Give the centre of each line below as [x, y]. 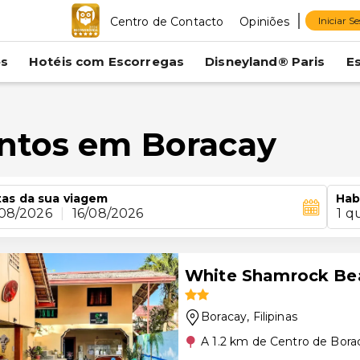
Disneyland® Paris [265, 61]
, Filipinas [272, 317]
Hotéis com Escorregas [106, 61]
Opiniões [265, 21]
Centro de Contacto [167, 21]
